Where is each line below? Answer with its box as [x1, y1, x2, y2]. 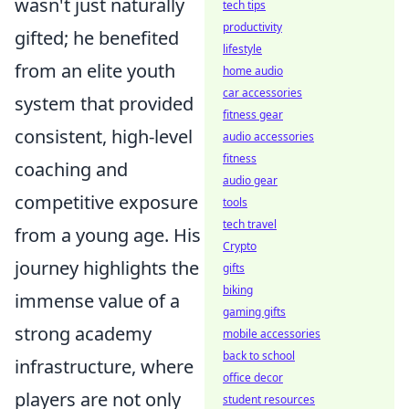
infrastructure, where [15, 354, 194, 379]
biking [223, 282, 253, 298]
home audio [223, 63, 283, 79]
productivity [223, 19, 282, 35]
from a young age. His [15, 223, 201, 247]
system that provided [15, 91, 194, 116]
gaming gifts [223, 304, 286, 320]
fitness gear [223, 107, 283, 122]
